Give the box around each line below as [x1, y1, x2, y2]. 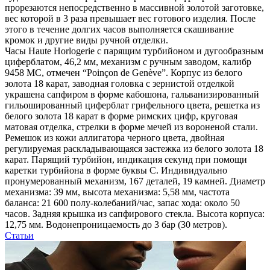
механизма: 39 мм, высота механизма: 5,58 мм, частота [5, 187, 230, 198]
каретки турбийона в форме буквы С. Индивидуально [5, 165, 227, 176]
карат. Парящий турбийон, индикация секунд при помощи [5, 154, 247, 165]
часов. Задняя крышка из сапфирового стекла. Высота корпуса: [5, 209, 265, 219]
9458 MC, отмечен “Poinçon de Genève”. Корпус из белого [5, 67, 242, 78]
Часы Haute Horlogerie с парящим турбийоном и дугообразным [5, 46, 263, 57]
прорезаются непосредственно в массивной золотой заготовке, [5, 2, 264, 13]
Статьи [5, 230, 34, 241]
